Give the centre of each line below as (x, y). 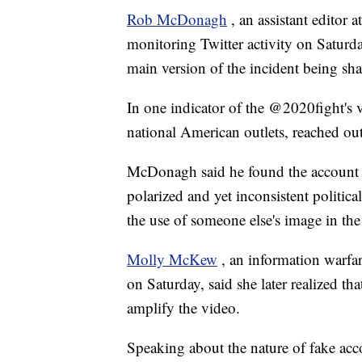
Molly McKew (172, 259)
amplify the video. (183, 308)
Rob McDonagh (177, 19)
